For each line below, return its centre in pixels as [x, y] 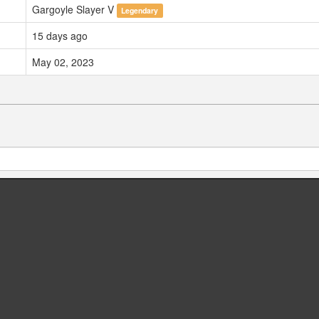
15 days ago [60, 36]
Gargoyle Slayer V [74, 10]
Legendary [140, 11]
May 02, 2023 [63, 62]
